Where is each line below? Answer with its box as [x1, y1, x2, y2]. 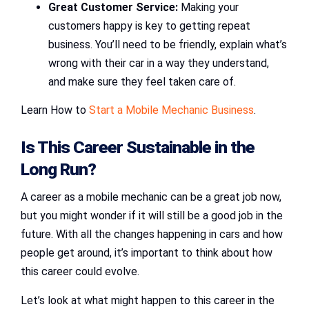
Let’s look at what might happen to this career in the [21, 294, 275, 308]
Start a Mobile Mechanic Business [89, 103, 254, 117]
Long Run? [21, 159, 96, 180]
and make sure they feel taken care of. [48, 75, 236, 89]
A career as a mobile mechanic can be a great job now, [21, 190, 281, 204]
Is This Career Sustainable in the [21, 137, 255, 158]
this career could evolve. [21, 265, 142, 279]
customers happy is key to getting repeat [48, 19, 250, 33]
